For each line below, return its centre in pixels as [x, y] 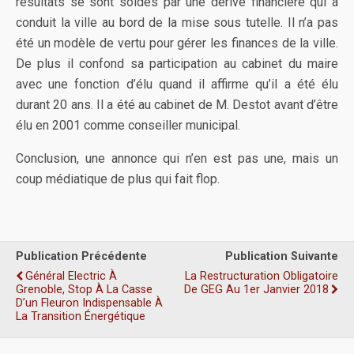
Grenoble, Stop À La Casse [84, 290]
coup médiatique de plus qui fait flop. [118, 179]
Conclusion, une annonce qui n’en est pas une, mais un [177, 158]
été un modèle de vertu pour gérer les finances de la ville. [177, 43]
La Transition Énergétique [81, 316]
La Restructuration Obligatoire [262, 276]
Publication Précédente [81, 256]
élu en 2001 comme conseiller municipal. [128, 125]
